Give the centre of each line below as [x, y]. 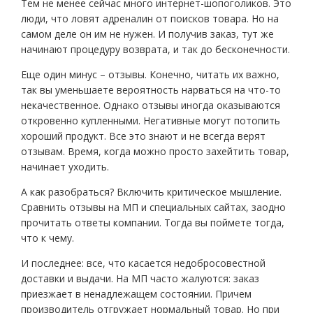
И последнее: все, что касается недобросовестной [143, 263]
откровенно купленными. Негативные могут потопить [151, 121]
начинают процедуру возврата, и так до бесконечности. [155, 49]
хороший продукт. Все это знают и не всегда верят [143, 136]
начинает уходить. [65, 167]
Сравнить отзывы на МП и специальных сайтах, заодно [153, 207]
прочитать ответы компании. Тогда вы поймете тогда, [153, 223]
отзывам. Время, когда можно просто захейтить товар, [155, 151]
